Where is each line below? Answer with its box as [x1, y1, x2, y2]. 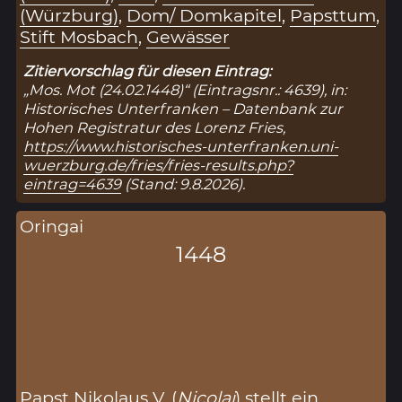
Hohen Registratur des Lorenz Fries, [23, 118, 286, 136]
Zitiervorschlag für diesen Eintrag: [23, 61, 272, 80]
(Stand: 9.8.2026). [121, 174, 246, 193]
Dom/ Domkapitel [127, 4, 283, 26]
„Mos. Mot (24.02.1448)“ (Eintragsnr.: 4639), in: [23, 80, 347, 99]
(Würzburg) [20, 4, 119, 26]
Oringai [20, 214, 84, 237]
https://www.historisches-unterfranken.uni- [23, 136, 339, 155]
